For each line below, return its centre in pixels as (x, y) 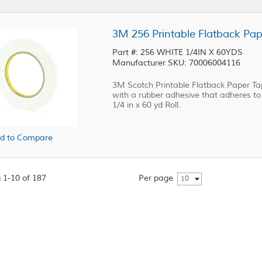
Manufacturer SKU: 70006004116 (176, 63)
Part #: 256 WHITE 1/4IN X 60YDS (179, 52)
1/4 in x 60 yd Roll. (146, 105)
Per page (156, 178)
